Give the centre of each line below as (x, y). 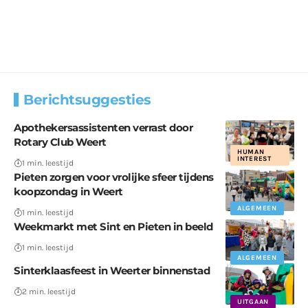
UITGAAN (253, 301)
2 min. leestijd (49, 291)
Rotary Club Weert (60, 142)
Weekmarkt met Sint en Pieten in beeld (113, 226)
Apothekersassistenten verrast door (103, 127)
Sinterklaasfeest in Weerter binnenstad (112, 270)
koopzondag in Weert (68, 191)
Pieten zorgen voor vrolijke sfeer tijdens (114, 177)
